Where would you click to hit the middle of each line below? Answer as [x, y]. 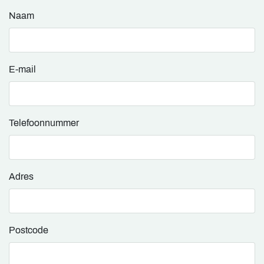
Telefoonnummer [44, 123]
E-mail [22, 69]
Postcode [29, 230]
